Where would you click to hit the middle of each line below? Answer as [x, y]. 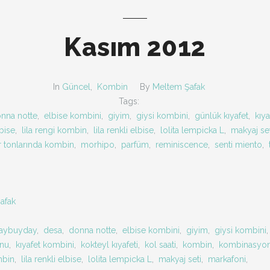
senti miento [238, 145]
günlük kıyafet [221, 116]
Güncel [76, 87]
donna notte [92, 230]
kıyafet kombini [45, 245]
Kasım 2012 [135, 47]
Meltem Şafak [179, 87]
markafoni [227, 259]
